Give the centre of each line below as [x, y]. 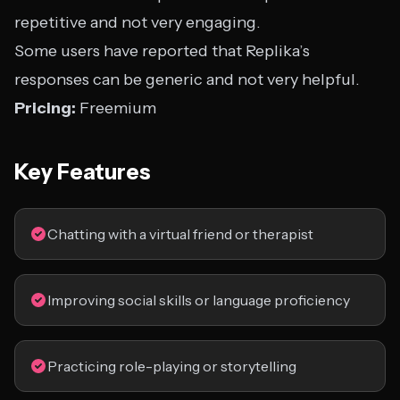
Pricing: [45, 108]
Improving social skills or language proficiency [199, 300]
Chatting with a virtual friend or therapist [180, 234]
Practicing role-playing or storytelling [172, 366]
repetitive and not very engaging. [137, 22]
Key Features [83, 172]
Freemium [116, 108]
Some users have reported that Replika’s [162, 51]
